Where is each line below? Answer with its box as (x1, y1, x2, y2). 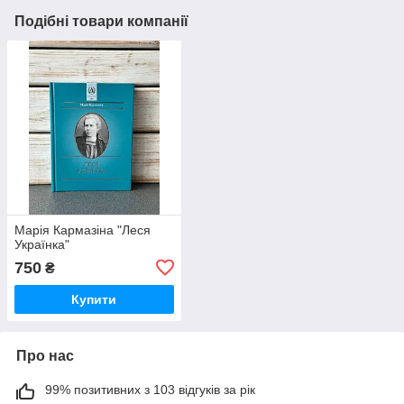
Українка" (14, 236, 69, 252)
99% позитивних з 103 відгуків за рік (45, 381, 255, 397)
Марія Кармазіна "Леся (14, 222, 151, 237)
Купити (71, 291, 117, 307)
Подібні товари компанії (14, 14, 188, 30)
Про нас (16, 347, 74, 363)
